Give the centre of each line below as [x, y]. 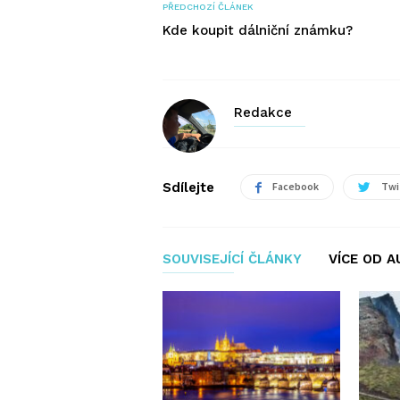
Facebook [296, 186]
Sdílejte [188, 187]
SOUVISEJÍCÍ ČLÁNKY [232, 259]
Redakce [263, 112]
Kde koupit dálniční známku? [258, 30]
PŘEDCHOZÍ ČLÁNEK [208, 7]
